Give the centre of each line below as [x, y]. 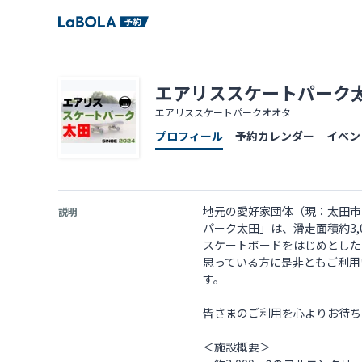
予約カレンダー [275, 136]
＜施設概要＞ [237, 347]
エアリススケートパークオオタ [223, 112]
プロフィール [189, 136]
